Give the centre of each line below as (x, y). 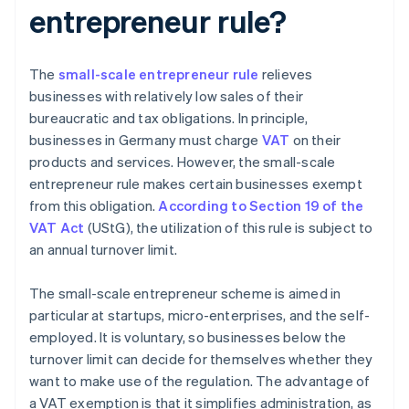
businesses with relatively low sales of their (166, 96)
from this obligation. (94, 206)
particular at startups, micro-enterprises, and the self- (200, 315)
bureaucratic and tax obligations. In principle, (169, 118)
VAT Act (57, 228)
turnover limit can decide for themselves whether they (201, 359)
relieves (286, 74)
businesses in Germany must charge (146, 140)
